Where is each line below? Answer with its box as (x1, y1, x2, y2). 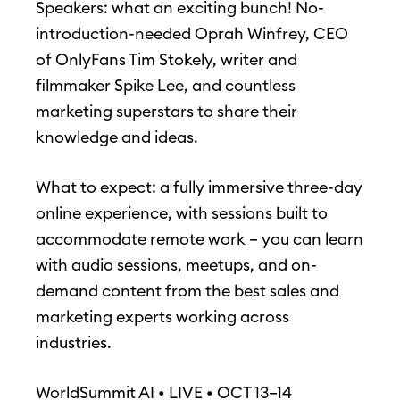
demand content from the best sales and (36, 280, 339, 302)
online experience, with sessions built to (36, 203, 328, 224)
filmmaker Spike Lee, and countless (36, 75, 296, 96)
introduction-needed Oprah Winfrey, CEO (36, 23, 348, 45)
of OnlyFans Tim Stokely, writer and (36, 49, 297, 71)
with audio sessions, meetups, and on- (36, 254, 317, 276)
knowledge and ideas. (36, 127, 198, 148)
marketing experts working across (36, 306, 289, 328)
